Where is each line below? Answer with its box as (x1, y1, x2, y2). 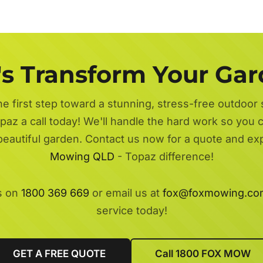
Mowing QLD (49, 150, 114, 163)
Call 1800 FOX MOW (154, 247, 251, 259)
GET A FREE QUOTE (12, 247, 106, 259)
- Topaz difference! (114, 150, 214, 163)
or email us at (89, 186, 163, 199)
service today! (96, 204, 167, 217)
